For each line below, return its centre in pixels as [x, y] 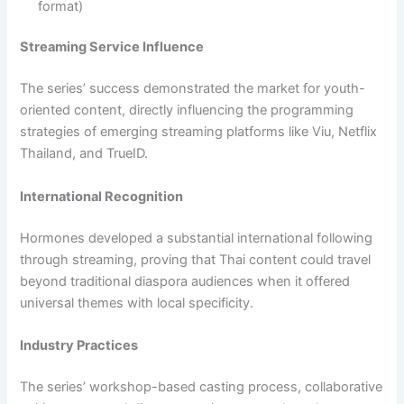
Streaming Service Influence [112, 47]
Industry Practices [79, 345]
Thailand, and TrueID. [84, 154]
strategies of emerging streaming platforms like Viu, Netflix [199, 132]
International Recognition [102, 196]
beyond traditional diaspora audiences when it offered [185, 281]
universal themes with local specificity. [137, 303]
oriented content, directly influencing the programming [187, 110]
